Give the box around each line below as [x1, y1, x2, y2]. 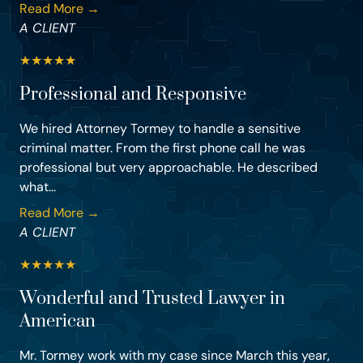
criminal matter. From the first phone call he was [19, 139, 305, 157]
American [19, 310, 96, 333]
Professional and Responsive [19, 83, 246, 106]
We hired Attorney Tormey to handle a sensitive [19, 120, 301, 138]
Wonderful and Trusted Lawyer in [19, 288, 285, 310]
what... [19, 178, 56, 196]
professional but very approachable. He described [19, 159, 318, 177]
